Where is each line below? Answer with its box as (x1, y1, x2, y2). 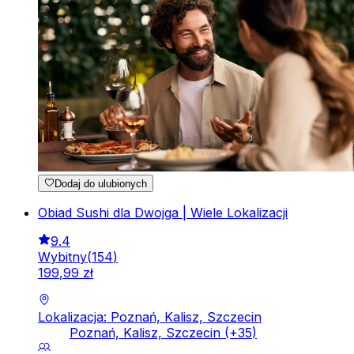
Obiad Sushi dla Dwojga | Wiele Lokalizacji (38, 205, 288, 221)
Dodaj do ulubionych (55, 178, 148, 190)
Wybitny (38, 249, 87, 265)
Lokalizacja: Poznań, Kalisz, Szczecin (38, 309, 262, 326)
